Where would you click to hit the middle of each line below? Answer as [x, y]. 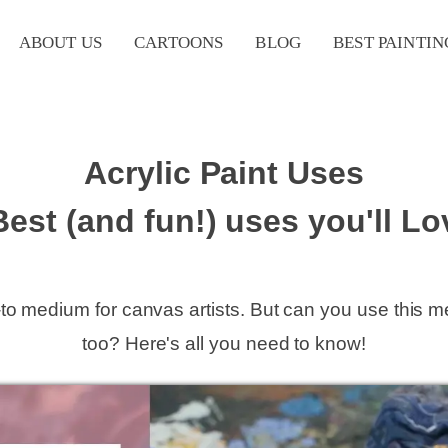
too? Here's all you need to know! [224, 344]
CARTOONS [179, 43]
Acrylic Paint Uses [224, 173]
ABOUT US [60, 43]
